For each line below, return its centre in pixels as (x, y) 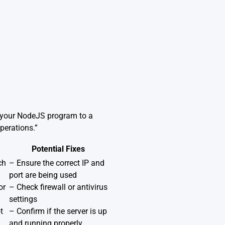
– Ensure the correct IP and (57, 163)
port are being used (43, 175)
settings (23, 199)
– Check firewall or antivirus (58, 187)
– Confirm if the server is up (58, 211)
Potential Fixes (58, 149)
